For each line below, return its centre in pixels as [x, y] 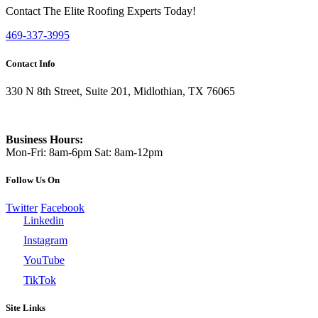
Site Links [26, 308]
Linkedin [44, 221]
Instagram [45, 241]
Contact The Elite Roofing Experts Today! [101, 11]
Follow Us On [33, 180]
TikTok [40, 280]
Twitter [22, 208]
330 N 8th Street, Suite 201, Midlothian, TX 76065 [120, 91]
